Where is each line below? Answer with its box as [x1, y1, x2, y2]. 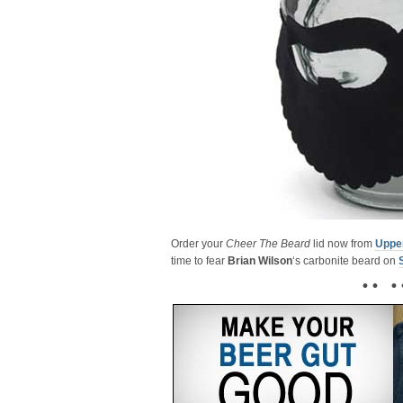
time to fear [171, 255, 228, 267]
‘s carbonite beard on [292, 255, 399, 267]
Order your [171, 237, 226, 250]
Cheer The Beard [226, 237, 310, 250]
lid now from [310, 237, 375, 250]
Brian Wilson [228, 255, 292, 267]
